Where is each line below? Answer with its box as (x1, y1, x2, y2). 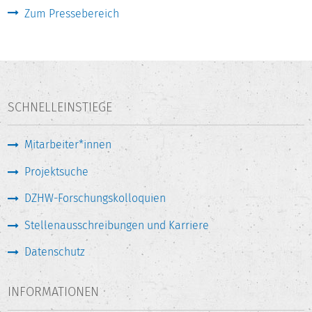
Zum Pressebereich (24, 7, 120, 21)
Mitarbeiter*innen (24, 138, 112, 152)
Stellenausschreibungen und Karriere (24, 218, 210, 232)
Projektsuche (24, 164, 89, 178)
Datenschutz (24, 244, 86, 258)
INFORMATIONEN (8, 284, 100, 300)
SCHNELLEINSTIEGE (8, 100, 113, 116)
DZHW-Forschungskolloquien (24, 192, 166, 205)
